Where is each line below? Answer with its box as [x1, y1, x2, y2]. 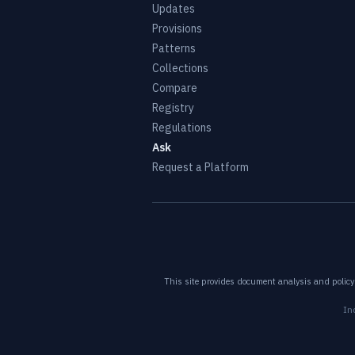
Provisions [152, 21, 202, 36]
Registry [152, 101, 194, 115]
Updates [152, 2, 195, 16]
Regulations [152, 120, 212, 135]
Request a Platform [152, 160, 249, 174]
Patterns [152, 41, 196, 55]
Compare [152, 81, 197, 95]
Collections [152, 61, 208, 75]
